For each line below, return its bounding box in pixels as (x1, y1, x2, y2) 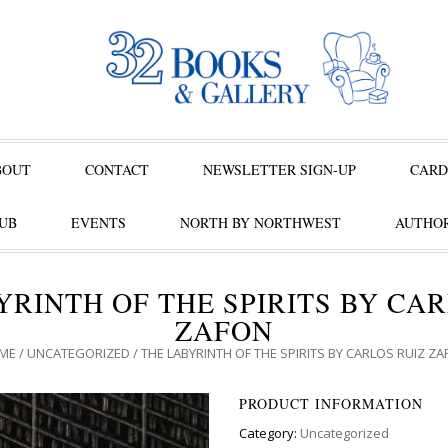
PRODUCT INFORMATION (239, 394, 423, 413)
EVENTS (70, 213, 126, 232)
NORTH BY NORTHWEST (179, 213, 341, 232)
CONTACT (85, 160, 149, 179)
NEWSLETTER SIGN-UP (203, 160, 356, 179)
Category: (239, 424, 300, 442)
